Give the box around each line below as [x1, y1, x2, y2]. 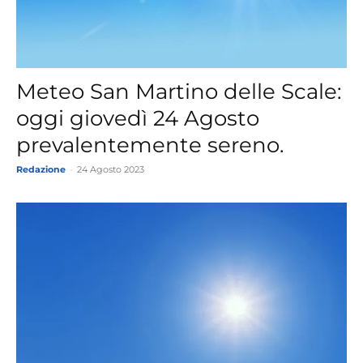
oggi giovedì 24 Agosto [16, 105, 259, 131]
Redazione [16, 163, 66, 175]
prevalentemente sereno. [16, 131, 284, 158]
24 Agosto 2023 [77, 163, 144, 175]
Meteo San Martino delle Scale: [16, 78, 342, 105]
